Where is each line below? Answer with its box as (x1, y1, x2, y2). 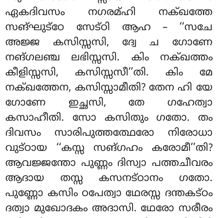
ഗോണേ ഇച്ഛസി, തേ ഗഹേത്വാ (5, 97, 213, 110)
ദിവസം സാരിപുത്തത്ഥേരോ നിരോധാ (5, 127, 213, 140)
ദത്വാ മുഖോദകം (5, 202, 92, 216)
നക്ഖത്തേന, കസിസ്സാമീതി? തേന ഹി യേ (5, 82, 213, 95)
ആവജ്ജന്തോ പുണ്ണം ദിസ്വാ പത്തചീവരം (5, 157, 213, 170)
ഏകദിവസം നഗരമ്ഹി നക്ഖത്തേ (5, 6, 213, 19)
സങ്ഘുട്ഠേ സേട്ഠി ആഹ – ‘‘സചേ (5, 21, 213, 35)
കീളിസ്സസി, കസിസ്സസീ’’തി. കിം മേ (5, 67, 213, 80)
